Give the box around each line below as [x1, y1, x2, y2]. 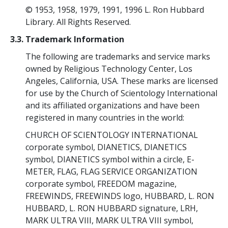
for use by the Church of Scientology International [25, 87, 217, 99]
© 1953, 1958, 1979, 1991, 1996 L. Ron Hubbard [25, 4, 204, 15]
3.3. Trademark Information [10, 33, 124, 45]
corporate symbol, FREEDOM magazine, [25, 178, 177, 189]
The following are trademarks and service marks [25, 50, 210, 62]
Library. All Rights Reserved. [25, 16, 131, 27]
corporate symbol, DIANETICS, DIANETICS [25, 141, 187, 153]
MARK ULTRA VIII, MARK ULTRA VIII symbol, [25, 214, 193, 226]
